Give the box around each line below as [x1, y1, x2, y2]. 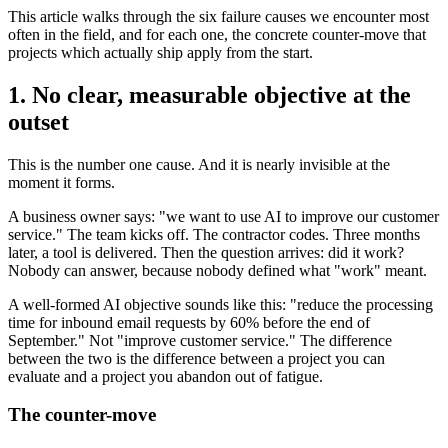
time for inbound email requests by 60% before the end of [8, 313, 370, 331]
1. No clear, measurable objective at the [8, 81, 411, 108]
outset [8, 108, 69, 135]
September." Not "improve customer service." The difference [8, 331, 392, 349]
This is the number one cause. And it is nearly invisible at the [8, 155, 390, 173]
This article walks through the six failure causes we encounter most [8, 7, 429, 25]
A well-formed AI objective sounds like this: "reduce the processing [8, 295, 433, 313]
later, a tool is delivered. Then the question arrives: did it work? [8, 243, 404, 261]
